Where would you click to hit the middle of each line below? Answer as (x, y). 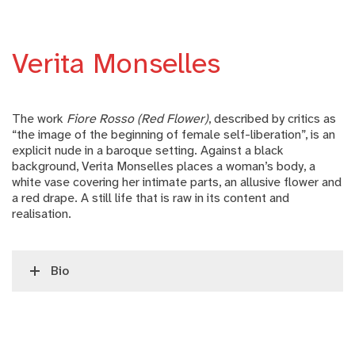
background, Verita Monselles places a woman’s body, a (164, 166)
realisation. (42, 214)
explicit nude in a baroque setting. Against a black (148, 150)
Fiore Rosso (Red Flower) (137, 118)
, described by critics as (272, 118)
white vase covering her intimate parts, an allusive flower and (177, 182)
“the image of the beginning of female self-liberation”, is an (174, 134)
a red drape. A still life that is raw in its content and (151, 198)
